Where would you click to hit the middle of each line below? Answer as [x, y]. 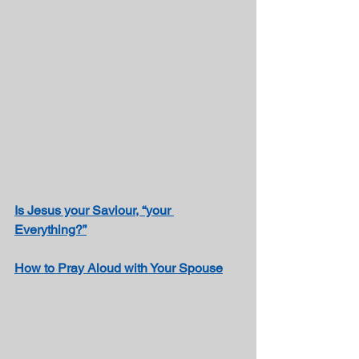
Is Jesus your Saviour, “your [94, 210]
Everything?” [50, 229]
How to [36, 268]
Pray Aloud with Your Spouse [140, 268]
